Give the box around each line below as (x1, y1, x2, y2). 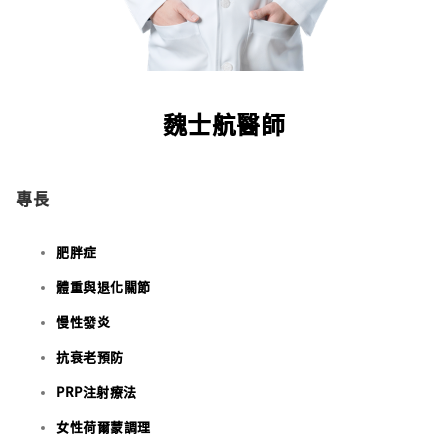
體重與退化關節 (56, 276, 151, 296)
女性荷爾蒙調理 (56, 416, 151, 436)
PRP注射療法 (56, 381, 137, 401)
